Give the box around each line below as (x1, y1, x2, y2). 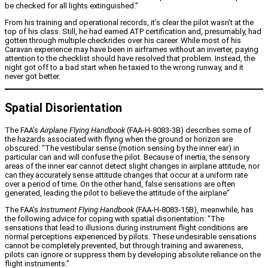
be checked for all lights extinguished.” (5, 1, 138, 11)
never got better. (5, 72, 60, 81)
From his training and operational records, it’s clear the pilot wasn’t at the (5, 18, 254, 28)
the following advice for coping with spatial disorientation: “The (5, 214, 224, 223)
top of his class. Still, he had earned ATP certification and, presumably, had (5, 27, 261, 36)
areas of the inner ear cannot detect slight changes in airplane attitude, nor (5, 161, 260, 170)
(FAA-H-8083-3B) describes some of (125, 125, 251, 135)
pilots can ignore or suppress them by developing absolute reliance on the (5, 249, 261, 259)
